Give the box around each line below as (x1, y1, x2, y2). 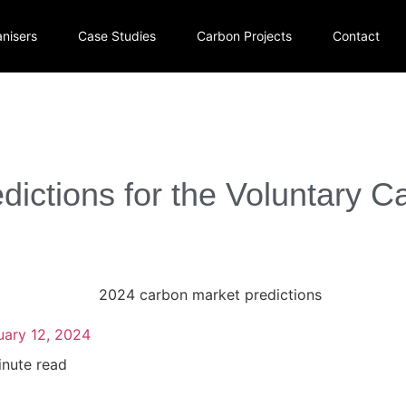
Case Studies (77, 28, 156, 43)
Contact (332, 28, 380, 43)
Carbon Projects (196, 28, 292, 43)
